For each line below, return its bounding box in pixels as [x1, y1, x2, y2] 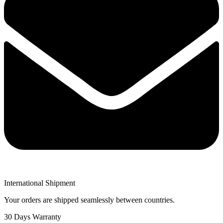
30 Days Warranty [4, 213, 61, 222]
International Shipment [4, 179, 75, 188]
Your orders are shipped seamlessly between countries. [4, 196, 175, 205]
